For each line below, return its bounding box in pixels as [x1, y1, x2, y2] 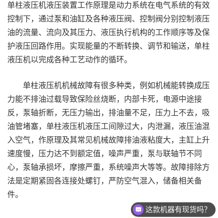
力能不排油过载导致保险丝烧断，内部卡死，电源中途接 [7, 93, 202, 104]
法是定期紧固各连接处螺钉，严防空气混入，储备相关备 [7, 175, 202, 186]
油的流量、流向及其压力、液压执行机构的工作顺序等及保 [7, 26, 210, 37]
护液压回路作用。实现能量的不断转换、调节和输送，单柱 [7, 40, 210, 51]
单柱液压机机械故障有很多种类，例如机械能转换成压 [7, 79, 210, 91]
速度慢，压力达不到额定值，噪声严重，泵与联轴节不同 [7, 147, 202, 159]
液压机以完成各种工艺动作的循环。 [7, 54, 132, 65]
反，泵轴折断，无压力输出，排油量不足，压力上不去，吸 [7, 107, 210, 118]
